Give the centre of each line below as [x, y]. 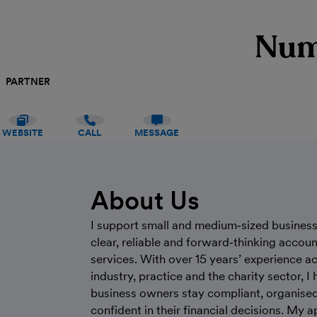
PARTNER [28, 81]
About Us [145, 201]
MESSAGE [157, 133]
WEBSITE [22, 133]
